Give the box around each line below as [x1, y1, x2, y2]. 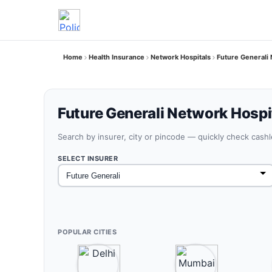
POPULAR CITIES [58, 228, 117, 236]
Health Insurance [89, 53, 144, 61]
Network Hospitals [151, 53, 211, 61]
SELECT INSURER [58, 154, 118, 163]
